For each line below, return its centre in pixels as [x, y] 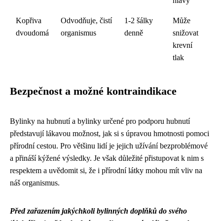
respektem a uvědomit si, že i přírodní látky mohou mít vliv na [106, 170]
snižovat [185, 33]
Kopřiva [29, 20]
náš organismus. [35, 183]
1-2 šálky [139, 20]
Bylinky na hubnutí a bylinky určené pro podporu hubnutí [100, 121]
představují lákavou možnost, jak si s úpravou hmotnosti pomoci [110, 133]
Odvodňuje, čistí [86, 20]
